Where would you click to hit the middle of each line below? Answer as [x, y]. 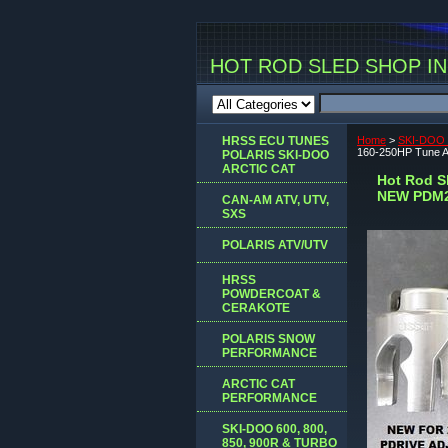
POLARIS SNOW [268, 338]
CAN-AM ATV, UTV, [275, 199]
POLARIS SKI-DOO [275, 154]
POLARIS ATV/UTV [275, 244]
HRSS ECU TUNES [275, 140]
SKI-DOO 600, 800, [274, 428]
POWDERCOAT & [271, 293]
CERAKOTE [256, 307]
